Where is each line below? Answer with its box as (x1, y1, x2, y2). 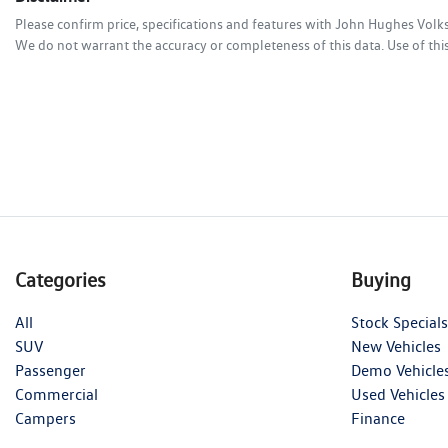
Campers (15, 409, 76, 429)
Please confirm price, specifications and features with (15, 16, 335, 33)
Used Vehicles (351, 385, 445, 405)
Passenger (15, 361, 86, 381)
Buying (351, 268, 411, 293)
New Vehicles (351, 337, 441, 357)
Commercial (15, 385, 98, 405)
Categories (15, 268, 106, 293)
